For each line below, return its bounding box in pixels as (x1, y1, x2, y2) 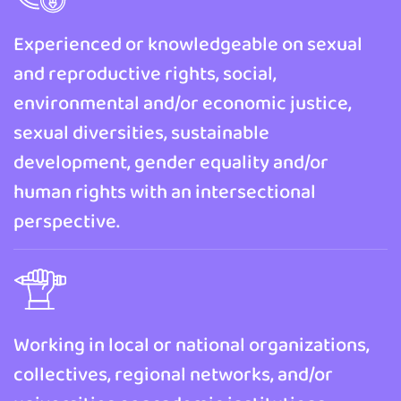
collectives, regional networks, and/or (13, 359, 333, 388)
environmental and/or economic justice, (13, 88, 352, 117)
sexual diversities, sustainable (13, 117, 269, 147)
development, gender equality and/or (13, 147, 328, 176)
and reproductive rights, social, (13, 58, 277, 88)
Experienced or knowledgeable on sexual (13, 29, 363, 58)
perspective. (13, 206, 120, 235)
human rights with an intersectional (13, 176, 316, 206)
